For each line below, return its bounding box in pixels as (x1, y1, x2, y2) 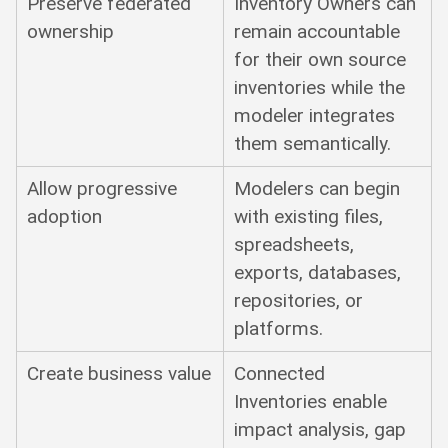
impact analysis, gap (234, 418, 407, 442)
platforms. (234, 317, 324, 341)
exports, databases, (234, 261, 402, 285)
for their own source (234, 48, 407, 72)
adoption (27, 205, 103, 229)
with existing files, (234, 205, 384, 229)
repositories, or (234, 289, 364, 313)
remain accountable (234, 20, 401, 44)
